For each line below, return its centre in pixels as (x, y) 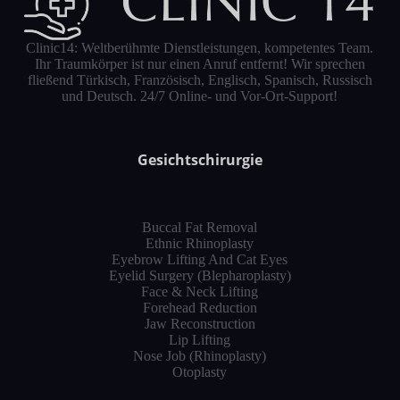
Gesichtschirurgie (200, 160)
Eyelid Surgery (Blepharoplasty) (200, 275)
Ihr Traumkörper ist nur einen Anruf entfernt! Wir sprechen (200, 64)
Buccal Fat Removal (200, 227)
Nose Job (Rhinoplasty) (200, 355)
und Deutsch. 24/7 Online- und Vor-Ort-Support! (200, 96)
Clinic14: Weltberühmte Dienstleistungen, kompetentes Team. (200, 48)
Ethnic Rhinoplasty (200, 243)
